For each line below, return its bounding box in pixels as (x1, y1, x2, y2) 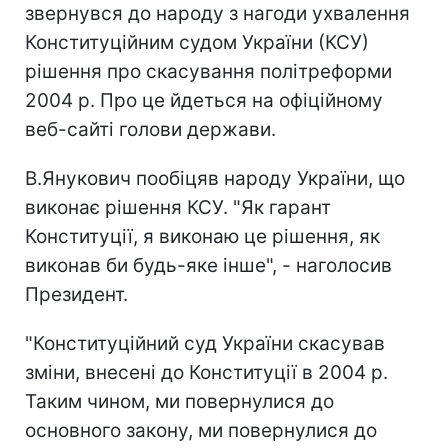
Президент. (25, 282, 128, 306)
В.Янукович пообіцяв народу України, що (25, 166, 405, 190)
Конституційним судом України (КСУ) (25, 30, 369, 54)
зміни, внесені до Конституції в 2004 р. (25, 360, 388, 384)
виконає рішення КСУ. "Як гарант (25, 195, 331, 219)
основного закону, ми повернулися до (25, 418, 377, 442)
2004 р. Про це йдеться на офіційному (25, 88, 383, 112)
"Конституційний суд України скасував (25, 331, 385, 355)
